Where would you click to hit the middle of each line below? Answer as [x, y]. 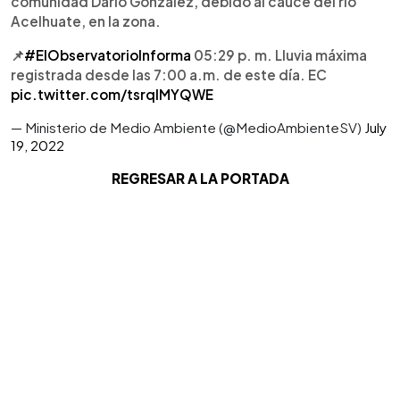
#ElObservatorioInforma [108, 55]
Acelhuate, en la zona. [86, 21]
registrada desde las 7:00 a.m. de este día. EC [169, 75]
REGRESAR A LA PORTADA [200, 178]
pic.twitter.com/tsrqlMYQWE [112, 94]
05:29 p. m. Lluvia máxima [279, 55]
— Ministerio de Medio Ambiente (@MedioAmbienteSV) [187, 127]
